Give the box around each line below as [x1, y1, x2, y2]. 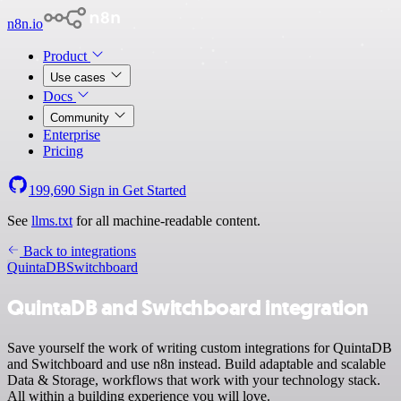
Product [43, 48, 90, 64]
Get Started [123, 183, 186, 198]
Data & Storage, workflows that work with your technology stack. [7, 371, 380, 388]
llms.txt [31, 213, 73, 228]
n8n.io [7, 16, 43, 31]
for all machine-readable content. [73, 213, 260, 228]
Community [50, 111, 113, 124]
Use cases [50, 71, 109, 84]
